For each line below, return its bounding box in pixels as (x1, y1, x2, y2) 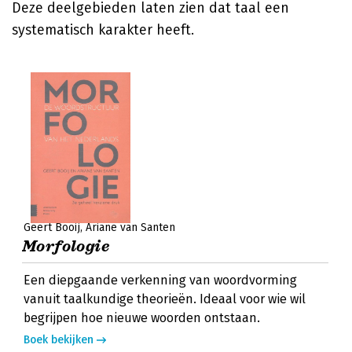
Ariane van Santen (86, 221, 175, 234)
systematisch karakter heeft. (12, 21, 194, 38)
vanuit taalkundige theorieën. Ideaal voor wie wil (24, 291, 306, 306)
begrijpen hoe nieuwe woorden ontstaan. (24, 310, 260, 325)
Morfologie (22, 236, 109, 256)
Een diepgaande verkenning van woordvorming (24, 273, 297, 288)
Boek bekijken (24, 333, 93, 346)
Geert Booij (24, 221, 80, 234)
